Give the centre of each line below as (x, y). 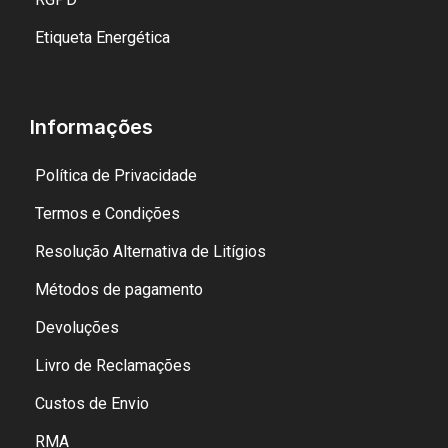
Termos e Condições (107, 213)
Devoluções (77, 327)
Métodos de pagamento (119, 289)
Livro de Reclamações (113, 365)
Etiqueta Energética (102, 37)
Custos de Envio (92, 403)
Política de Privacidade (116, 175)
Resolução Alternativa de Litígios (150, 251)
